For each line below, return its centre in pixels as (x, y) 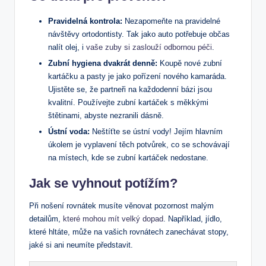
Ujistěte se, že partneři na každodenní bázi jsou (130, 90)
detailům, (46, 219)
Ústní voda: (69, 132)
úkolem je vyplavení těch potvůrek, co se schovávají (139, 145)
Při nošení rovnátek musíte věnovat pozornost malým (121, 206)
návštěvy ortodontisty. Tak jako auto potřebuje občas (139, 34)
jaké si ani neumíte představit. (81, 245)
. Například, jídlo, (193, 219)
